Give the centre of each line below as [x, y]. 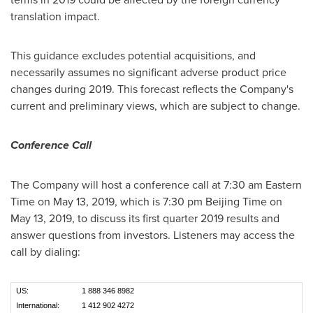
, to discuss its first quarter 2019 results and [176, 218]
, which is [139, 201]
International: [44, 305]
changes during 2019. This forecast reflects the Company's [152, 89]
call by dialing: [47, 252]
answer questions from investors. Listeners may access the [153, 235]
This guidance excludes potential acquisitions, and [133, 55]
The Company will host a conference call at [117, 184]
